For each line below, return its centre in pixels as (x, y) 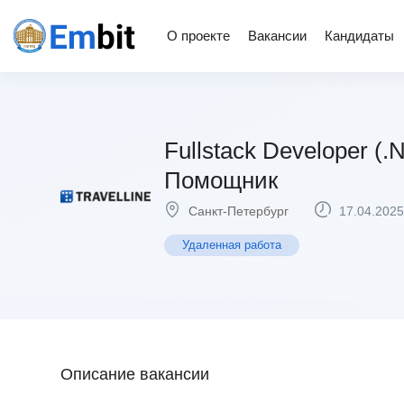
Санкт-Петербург (239, 211)
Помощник (221, 180)
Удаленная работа (232, 245)
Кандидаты (359, 36)
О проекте (198, 36)
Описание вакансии (135, 374)
